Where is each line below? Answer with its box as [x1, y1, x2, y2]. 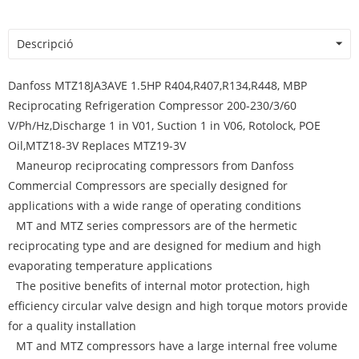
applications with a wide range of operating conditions [8, 198, 301, 213]
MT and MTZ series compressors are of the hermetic [16, 218, 297, 233]
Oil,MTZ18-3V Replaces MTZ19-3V [8, 138, 186, 153]
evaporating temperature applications [8, 258, 212, 273]
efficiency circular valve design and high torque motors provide [8, 298, 348, 313]
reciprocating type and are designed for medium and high [8, 238, 321, 253]
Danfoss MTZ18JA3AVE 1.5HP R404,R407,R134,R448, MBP [8, 78, 307, 93]
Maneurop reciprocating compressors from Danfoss [16, 158, 294, 173]
